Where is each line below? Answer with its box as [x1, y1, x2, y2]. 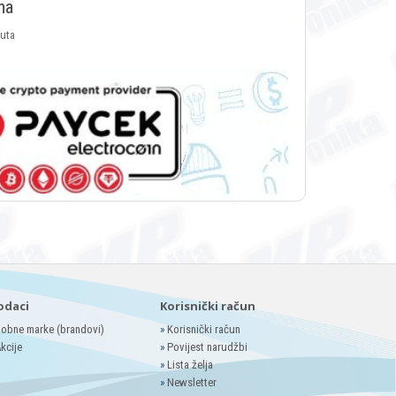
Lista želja [167, 358, 213, 372]
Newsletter [167, 376, 217, 390]
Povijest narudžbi [167, 340, 247, 354]
